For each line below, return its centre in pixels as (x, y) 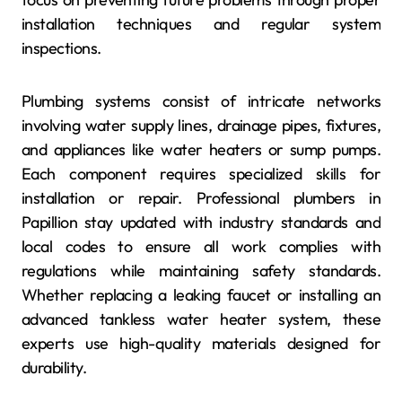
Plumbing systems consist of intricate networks (201, 100)
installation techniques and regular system (201, 23)
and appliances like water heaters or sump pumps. (201, 149)
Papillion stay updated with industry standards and (201, 222)
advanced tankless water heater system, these (201, 319)
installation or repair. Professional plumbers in (201, 197)
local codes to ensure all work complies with (201, 246)
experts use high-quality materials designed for (201, 343)
